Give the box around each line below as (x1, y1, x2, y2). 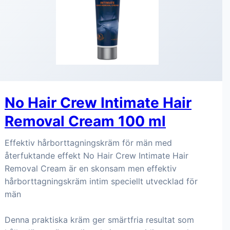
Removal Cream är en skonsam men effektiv (5, 163, 177, 174)
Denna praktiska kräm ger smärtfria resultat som (5, 215, 194, 225)
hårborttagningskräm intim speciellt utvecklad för (5, 176, 198, 186)
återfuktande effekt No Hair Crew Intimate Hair (5, 150, 188, 161)
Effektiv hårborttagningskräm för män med (5, 138, 172, 148)
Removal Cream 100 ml (5, 112, 166, 130)
